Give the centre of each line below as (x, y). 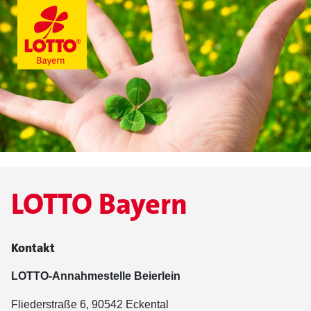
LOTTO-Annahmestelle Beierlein (96, 276)
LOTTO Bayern (99, 204)
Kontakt (33, 248)
